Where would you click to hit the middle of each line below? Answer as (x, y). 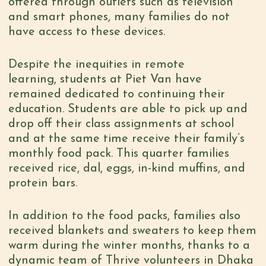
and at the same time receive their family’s (126, 139)
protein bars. (42, 183)
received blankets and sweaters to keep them (132, 231)
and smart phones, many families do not (119, 17)
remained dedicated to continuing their (116, 94)
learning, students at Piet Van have (105, 80)
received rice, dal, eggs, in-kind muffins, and (126, 169)
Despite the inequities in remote (96, 65)
